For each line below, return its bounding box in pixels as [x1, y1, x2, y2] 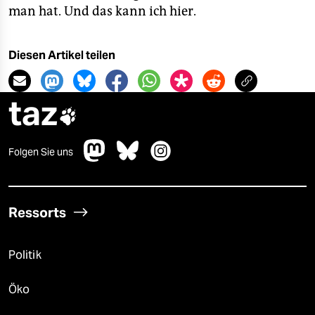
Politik [8, 248, 41, 262]
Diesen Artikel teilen [8, 49, 115, 62]
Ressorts [8, 204, 66, 221]
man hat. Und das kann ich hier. [8, 4, 196, 19]
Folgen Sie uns [8, 146, 73, 158]
